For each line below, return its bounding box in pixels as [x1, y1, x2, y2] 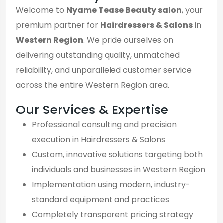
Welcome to [16, 4, 66, 16]
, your [182, 4, 203, 16]
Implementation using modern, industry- [32, 178, 190, 190]
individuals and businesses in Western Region [32, 163, 205, 175]
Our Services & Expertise [16, 101, 168, 118]
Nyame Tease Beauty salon [66, 4, 182, 16]
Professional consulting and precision [32, 118, 177, 130]
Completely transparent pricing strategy [32, 208, 193, 220]
